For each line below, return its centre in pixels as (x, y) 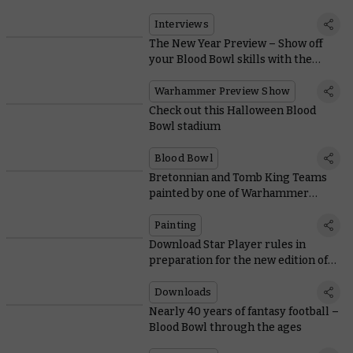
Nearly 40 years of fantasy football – (243, 312)
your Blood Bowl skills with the (230, 60)
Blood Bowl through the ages (225, 328)
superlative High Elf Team (217, 76)
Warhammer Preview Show (222, 91)
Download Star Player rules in (227, 245)
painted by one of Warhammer (229, 194)
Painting (175, 225)
